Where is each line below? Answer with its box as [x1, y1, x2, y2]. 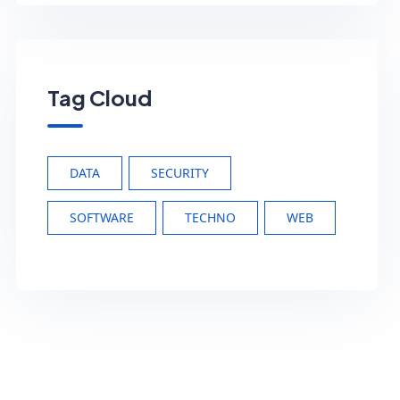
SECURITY [151, 164, 210, 182]
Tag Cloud [47, 84, 153, 112]
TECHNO [185, 209, 237, 227]
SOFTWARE [70, 209, 135, 227]
